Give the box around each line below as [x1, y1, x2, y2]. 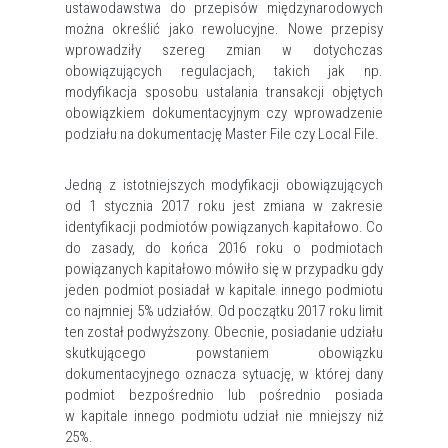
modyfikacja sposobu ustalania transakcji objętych [65, 83, 383, 101]
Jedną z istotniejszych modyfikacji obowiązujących [65, 176, 383, 194]
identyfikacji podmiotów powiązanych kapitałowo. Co [65, 218, 383, 236]
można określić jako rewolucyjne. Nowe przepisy [65, 20, 383, 38]
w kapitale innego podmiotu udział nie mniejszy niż [65, 407, 383, 425]
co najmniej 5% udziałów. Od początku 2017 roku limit [65, 302, 383, 320]
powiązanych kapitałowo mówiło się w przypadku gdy [65, 260, 383, 278]
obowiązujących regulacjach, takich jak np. [65, 62, 383, 80]
